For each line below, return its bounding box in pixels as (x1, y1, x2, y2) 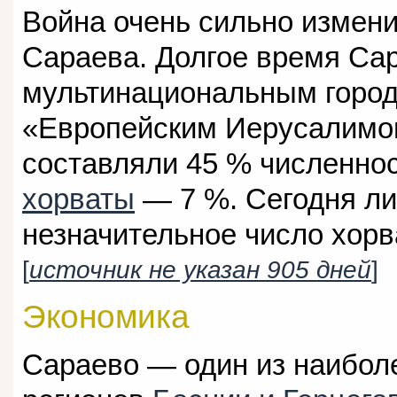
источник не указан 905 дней (29, 255, 371, 284)
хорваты (22, 182, 135, 215)
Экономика (22, 299, 190, 336)
